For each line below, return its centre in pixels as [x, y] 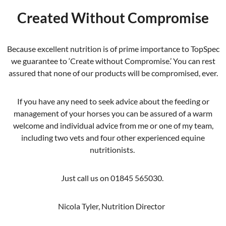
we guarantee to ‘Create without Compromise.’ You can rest [113, 61]
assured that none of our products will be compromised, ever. [113, 73]
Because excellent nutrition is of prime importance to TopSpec [113, 48]
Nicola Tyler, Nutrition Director [113, 206]
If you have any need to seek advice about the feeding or [113, 101]
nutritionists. [113, 149]
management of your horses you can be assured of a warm [113, 113]
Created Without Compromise [113, 17]
